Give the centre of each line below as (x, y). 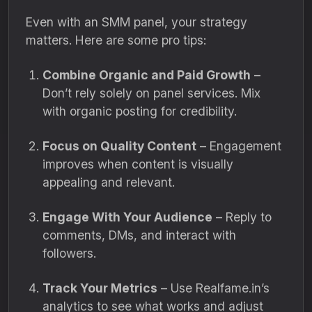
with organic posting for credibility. (140, 111)
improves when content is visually (138, 164)
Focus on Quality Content (119, 146)
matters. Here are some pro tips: (116, 40)
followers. (69, 253)
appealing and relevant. (109, 182)
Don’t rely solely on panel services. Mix (151, 93)
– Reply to (242, 217)
